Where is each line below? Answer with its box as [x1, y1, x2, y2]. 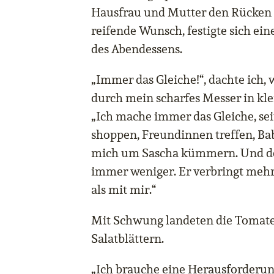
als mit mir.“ [91, 182, 156, 198]
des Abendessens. [91, 41, 182, 57]
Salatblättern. [91, 231, 164, 247]
